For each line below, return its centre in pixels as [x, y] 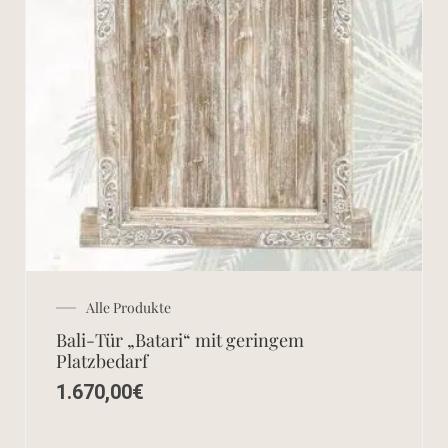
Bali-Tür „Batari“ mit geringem [180, 339]
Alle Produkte [128, 307]
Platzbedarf [102, 360]
